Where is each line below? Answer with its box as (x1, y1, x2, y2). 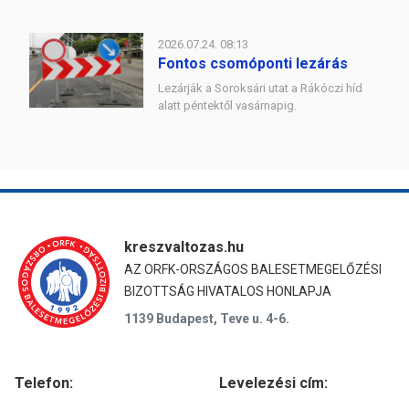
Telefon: (15, 374, 73, 392)
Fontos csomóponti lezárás (158, 55, 348, 72)
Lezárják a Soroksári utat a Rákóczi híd (158, 81, 362, 95)
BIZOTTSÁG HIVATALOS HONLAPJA (124, 284, 331, 299)
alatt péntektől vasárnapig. (158, 99, 297, 112)
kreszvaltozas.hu (124, 238, 244, 256)
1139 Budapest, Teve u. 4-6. (124, 311, 289, 326)
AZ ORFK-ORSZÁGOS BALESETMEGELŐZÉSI (124, 262, 382, 277)
